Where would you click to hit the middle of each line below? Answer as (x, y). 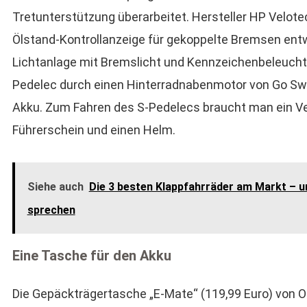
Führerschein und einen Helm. (94, 130)
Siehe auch (55, 187)
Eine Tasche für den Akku (91, 256)
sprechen (51, 210)
